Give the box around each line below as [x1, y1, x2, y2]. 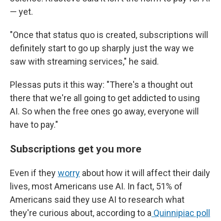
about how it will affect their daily [80, 168, 210, 178]
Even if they [10, 168, 58, 178]
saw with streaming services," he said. [10, 56, 159, 67]
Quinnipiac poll [151, 208, 210, 218]
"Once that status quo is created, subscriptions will [10, 30, 208, 40]
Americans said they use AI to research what [10, 194, 184, 205]
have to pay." [10, 119, 58, 130]
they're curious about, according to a [10, 208, 151, 218]
